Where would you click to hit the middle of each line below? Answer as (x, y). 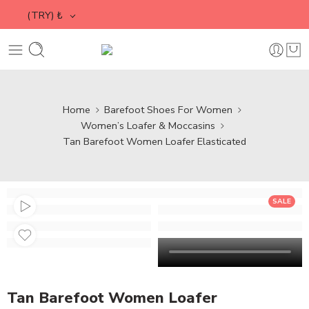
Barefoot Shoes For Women (168, 109)
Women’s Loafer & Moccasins (148, 125)
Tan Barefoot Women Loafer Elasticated (154, 141)
